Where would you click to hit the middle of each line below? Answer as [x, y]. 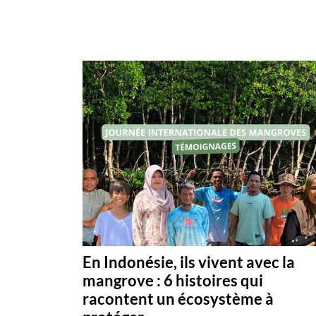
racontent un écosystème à [178, 298]
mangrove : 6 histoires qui [173, 280]
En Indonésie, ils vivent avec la [189, 262]
